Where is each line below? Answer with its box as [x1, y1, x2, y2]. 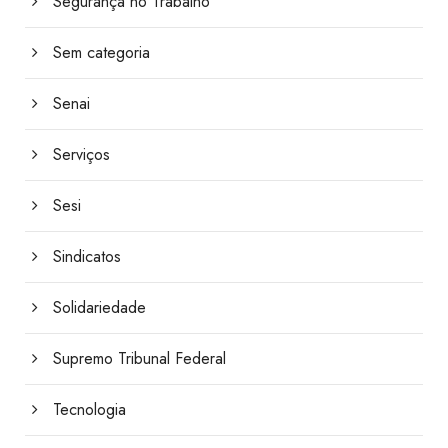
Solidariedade [53, 296, 146, 320]
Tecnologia [53, 398, 126, 422]
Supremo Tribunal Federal [53, 347, 226, 371]
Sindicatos [53, 245, 121, 269]
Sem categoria [53, 41, 150, 65]
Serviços [53, 143, 110, 167]
